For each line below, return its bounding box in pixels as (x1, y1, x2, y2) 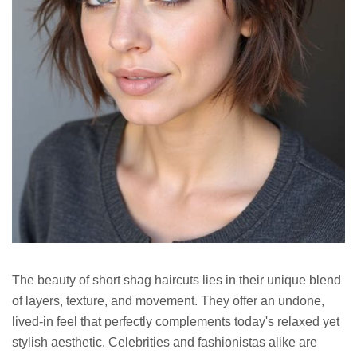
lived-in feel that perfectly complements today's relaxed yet (12, 315, 339, 329)
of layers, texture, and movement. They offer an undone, (12, 294, 324, 308)
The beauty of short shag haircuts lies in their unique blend (12, 273, 341, 288)
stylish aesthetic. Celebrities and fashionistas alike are (12, 335, 317, 350)
